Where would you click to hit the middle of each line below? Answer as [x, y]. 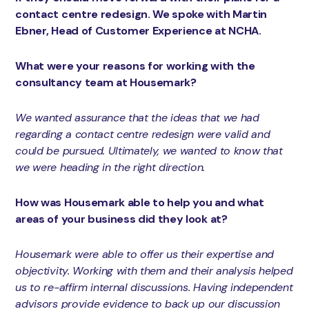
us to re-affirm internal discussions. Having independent [154, 287]
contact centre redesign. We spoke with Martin [141, 14]
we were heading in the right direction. [110, 167]
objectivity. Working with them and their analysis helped [154, 270]
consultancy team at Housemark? [106, 82]
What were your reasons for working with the [135, 66]
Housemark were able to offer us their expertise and [144, 254]
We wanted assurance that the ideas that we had [137, 117]
